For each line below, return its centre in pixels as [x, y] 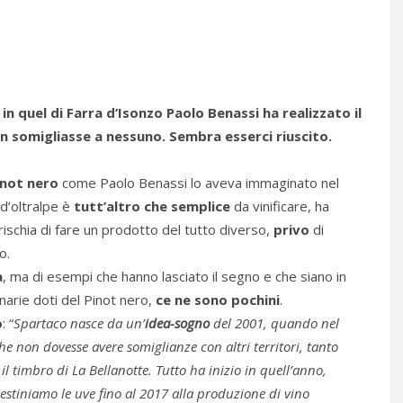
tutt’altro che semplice [152, 206]
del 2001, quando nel [274, 322]
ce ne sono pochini [218, 299]
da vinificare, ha [280, 206]
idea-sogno [177, 322]
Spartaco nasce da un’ [79, 322]
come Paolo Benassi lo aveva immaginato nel [199, 182]
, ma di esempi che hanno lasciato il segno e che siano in [175, 276]
